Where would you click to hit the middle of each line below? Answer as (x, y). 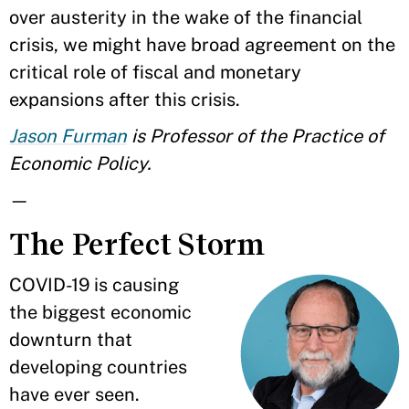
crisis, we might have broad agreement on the (202, 45)
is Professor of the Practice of (256, 136)
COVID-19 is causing (94, 285)
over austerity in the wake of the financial (186, 17)
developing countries (98, 367)
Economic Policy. (80, 163)
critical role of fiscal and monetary (155, 72)
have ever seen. (74, 394)
